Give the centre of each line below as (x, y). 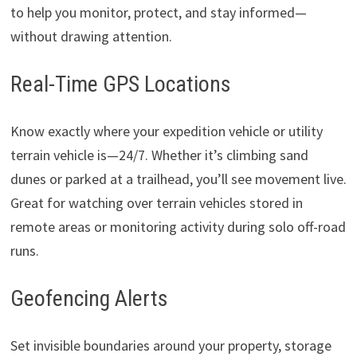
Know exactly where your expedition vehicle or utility (166, 131)
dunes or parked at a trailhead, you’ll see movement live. (178, 179)
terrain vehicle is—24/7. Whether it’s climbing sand (159, 155)
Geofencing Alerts (89, 299)
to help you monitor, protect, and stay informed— (158, 13)
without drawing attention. (91, 37)
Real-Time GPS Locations (120, 84)
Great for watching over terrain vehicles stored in (156, 203)
